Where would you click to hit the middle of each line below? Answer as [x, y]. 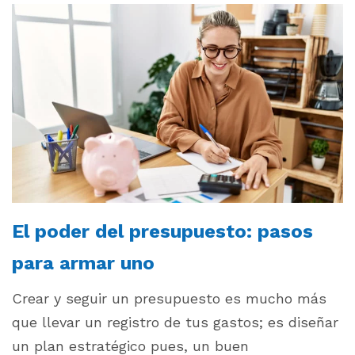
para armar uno [83, 263]
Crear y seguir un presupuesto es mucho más [169, 298]
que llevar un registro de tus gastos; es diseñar [175, 322]
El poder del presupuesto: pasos [162, 231]
